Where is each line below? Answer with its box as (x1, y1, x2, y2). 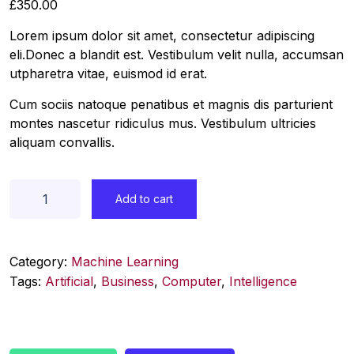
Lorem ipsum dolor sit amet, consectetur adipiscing (9, 27, 314, 43)
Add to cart (115, 191, 173, 205)
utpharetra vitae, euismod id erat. (9, 65, 207, 81)
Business (101, 273, 154, 289)
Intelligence (229, 273, 297, 289)
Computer (162, 273, 221, 289)
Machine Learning (71, 253, 179, 269)
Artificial (45, 273, 93, 289)
